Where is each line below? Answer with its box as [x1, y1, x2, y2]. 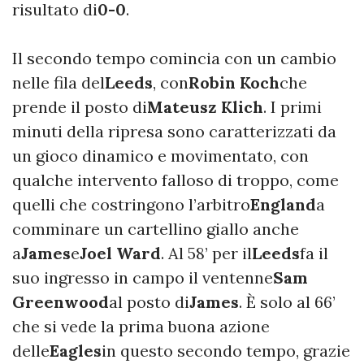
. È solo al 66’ [239, 291, 336, 312]
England [250, 193, 316, 214]
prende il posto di [12, 96, 147, 117]
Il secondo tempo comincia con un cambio [12, 47, 336, 68]
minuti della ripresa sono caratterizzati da [12, 120, 336, 141]
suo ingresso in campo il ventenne [12, 266, 273, 288]
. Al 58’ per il [161, 242, 252, 263]
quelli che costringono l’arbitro [12, 193, 250, 214]
